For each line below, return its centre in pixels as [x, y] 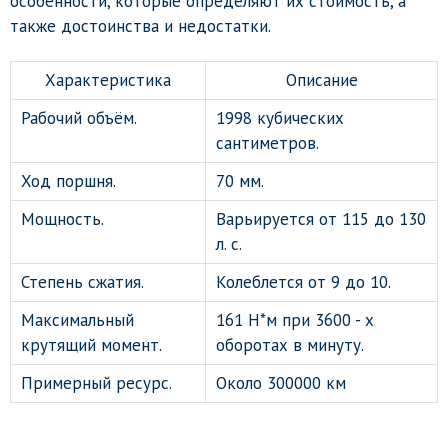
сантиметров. [267, 142]
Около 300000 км [281, 382]
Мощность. [62, 218]
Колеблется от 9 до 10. [303, 281]
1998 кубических [280, 117]
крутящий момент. [91, 344]
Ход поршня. [68, 180]
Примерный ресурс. [96, 382]
